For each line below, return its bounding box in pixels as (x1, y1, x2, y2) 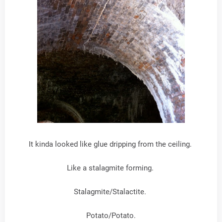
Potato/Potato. (86, 211, 136, 220)
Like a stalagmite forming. (66, 163, 156, 172)
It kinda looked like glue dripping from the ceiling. (28, 139, 194, 149)
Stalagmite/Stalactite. (74, 187, 148, 196)
